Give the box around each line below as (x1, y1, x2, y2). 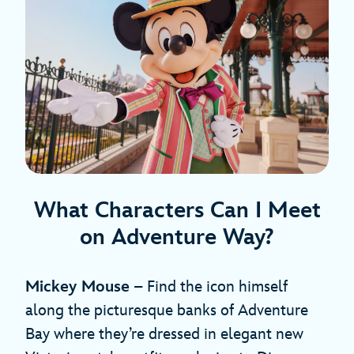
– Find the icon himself (130, 277, 288, 296)
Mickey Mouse (25, 277, 130, 296)
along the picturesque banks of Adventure (25, 300, 308, 320)
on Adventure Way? (80, 224, 274, 250)
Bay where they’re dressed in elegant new (25, 324, 303, 344)
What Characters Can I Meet (33, 197, 321, 224)
